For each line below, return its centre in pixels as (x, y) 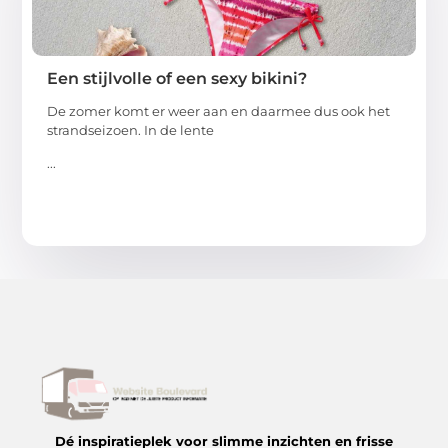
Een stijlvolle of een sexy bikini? (177, 78)
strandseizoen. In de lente (131, 129)
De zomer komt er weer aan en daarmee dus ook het (219, 110)
